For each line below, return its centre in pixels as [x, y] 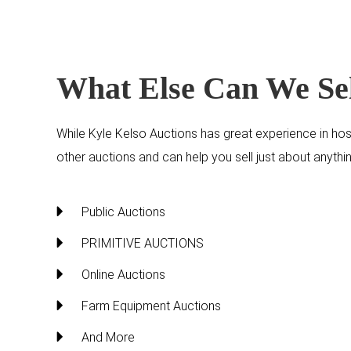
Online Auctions [123, 274]
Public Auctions [123, 212]
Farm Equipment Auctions [151, 306]
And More [108, 337]
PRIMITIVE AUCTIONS [143, 243]
